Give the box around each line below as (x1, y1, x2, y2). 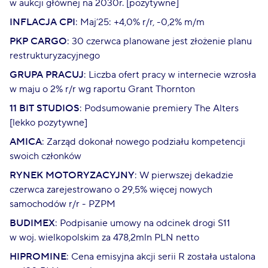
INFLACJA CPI (10, 16, 75, 28)
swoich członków (10, 150, 81, 162)
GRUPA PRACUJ (10, 68, 84, 81)
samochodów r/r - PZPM (10, 197, 115, 210)
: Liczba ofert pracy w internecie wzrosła (84, 68, 256, 81)
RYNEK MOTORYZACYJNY (10, 169, 135, 181)
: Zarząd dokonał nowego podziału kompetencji (42, 135, 245, 148)
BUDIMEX (10, 217, 55, 229)
